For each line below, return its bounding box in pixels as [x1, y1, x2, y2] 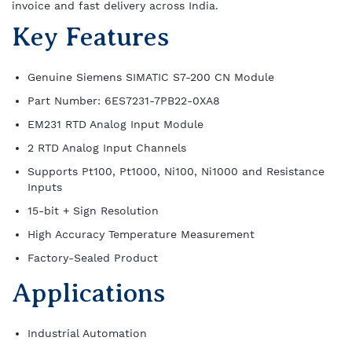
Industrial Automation [27, 327, 147, 339]
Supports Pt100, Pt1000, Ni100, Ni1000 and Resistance [27, 165, 324, 178]
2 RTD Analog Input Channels [27, 141, 186, 154]
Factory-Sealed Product [27, 251, 158, 264]
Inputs [27, 181, 62, 193]
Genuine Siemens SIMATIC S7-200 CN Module [27, 71, 274, 83]
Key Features [12, 22, 169, 52]
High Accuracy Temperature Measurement [27, 228, 255, 240]
